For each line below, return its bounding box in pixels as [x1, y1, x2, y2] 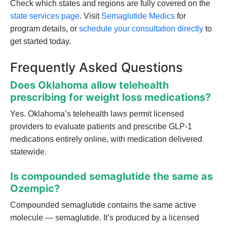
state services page [10, 12, 80, 21]
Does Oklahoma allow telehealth [10, 79, 169, 92]
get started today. [10, 37, 71, 46]
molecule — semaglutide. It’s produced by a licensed [10, 213, 199, 222]
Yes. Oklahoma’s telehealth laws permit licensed [10, 109, 184, 119]
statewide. [10, 147, 47, 157]
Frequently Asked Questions [10, 60, 183, 75]
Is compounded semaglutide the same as [10, 170, 213, 183]
